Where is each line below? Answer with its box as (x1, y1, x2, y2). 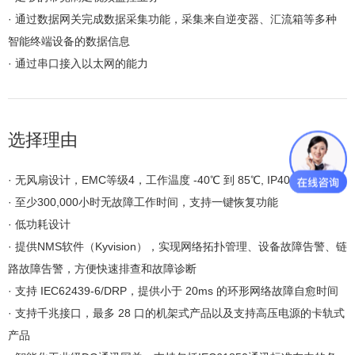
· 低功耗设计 (8, 218, 71, 231)
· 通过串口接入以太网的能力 (8, 57, 148, 71)
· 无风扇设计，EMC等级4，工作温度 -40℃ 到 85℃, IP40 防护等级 (8, 174, 338, 187)
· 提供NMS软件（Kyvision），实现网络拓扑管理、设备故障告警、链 (8, 240, 347, 254)
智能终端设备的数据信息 (8, 35, 130, 48)
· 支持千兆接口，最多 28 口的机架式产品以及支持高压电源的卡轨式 (8, 307, 345, 320)
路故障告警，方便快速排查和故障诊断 (8, 262, 197, 276)
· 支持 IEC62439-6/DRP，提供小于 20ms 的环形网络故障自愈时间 (8, 284, 338, 298)
